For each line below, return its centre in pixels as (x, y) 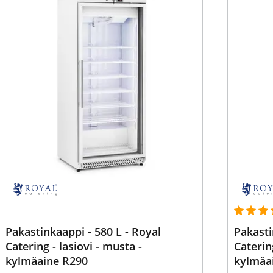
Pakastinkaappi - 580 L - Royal (83, 232)
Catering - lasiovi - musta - (73, 246)
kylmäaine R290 (46, 261)
